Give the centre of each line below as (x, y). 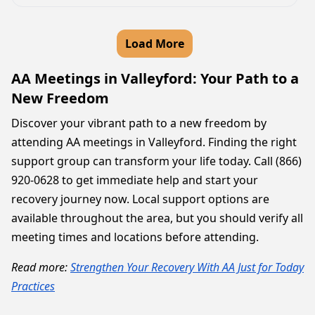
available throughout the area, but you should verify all (157, 218)
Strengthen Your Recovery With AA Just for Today (187, 267)
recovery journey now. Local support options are (140, 199)
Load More (155, 44)
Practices (33, 286)
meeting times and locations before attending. (135, 237)
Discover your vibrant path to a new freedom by (139, 123)
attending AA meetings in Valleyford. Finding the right (154, 142)
